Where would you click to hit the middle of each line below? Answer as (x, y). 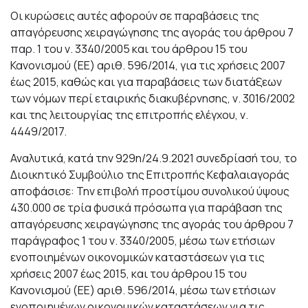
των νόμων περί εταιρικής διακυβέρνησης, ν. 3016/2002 (153, 98)
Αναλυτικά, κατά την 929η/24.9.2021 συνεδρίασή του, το (154, 158)
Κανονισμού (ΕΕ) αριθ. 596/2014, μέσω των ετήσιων (143, 290)
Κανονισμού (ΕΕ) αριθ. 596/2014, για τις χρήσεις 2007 (148, 65)
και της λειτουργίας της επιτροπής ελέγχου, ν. (129, 115)
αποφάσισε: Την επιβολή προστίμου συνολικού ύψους (150, 191)
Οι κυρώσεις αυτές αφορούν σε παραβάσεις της (135, 16)
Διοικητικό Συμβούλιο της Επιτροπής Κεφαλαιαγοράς (150, 175)
